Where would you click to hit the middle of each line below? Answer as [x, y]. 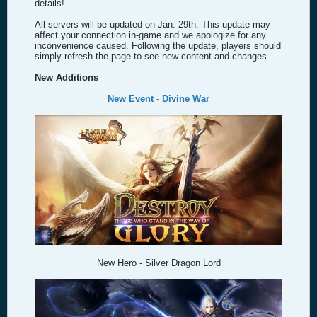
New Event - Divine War [158, 98]
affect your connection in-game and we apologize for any [150, 35]
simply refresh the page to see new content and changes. [152, 56]
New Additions [67, 77]
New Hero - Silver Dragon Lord [158, 263]
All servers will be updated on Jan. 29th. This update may [152, 24]
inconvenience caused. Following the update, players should [158, 45]
